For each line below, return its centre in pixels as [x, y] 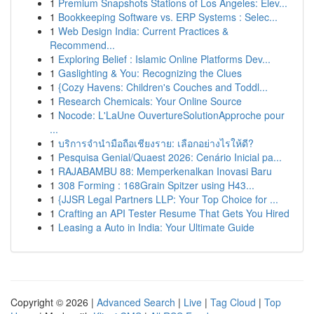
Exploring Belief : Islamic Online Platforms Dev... [164, 59]
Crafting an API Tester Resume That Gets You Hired [174, 213]
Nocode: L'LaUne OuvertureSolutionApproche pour [171, 115]
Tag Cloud [233, 302]
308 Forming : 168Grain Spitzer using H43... [156, 185]
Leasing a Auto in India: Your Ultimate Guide [156, 227]
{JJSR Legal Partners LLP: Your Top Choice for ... [168, 199]
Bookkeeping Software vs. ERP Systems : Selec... [168, 17]
